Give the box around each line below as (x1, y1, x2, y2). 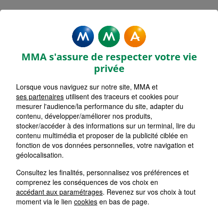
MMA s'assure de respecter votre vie (21, 50, 197, 63)
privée (93, 62, 125, 75)
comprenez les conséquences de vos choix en (16, 177, 158, 187)
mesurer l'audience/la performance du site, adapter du (16, 101, 183, 111)
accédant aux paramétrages (16, 187, 103, 197)
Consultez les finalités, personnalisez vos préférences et (16, 167, 189, 177)
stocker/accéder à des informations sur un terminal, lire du (16, 121, 195, 130)
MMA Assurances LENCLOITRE (21, 11, 197, 28)
